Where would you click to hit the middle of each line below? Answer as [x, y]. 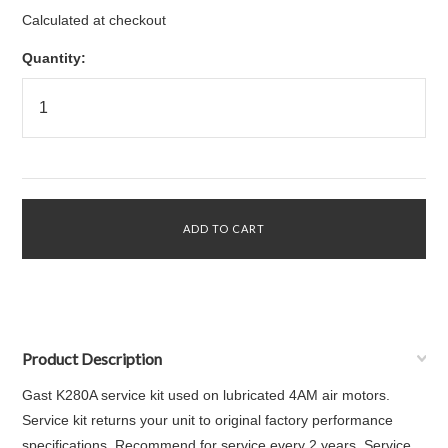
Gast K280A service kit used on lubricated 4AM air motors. [206, 395]
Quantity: [54, 58]
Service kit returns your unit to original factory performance [208, 420]
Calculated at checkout [94, 20]
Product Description [92, 358]
